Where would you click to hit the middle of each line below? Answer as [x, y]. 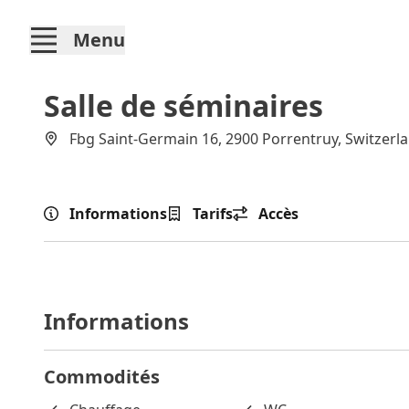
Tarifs [213, 214]
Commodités [102, 377]
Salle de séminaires [184, 105]
